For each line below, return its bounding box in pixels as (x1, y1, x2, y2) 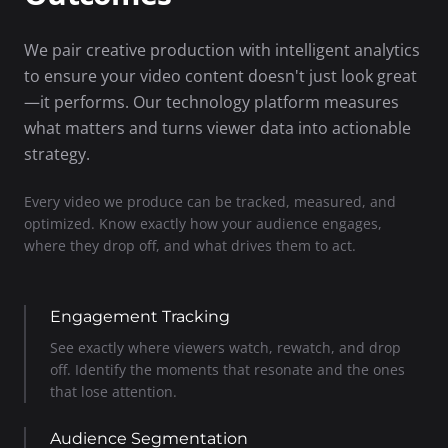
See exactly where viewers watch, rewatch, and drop (50, 337, 401, 357)
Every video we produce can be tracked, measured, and (24, 191, 396, 211)
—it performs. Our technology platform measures (24, 90, 399, 113)
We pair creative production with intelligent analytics (24, 38, 420, 61)
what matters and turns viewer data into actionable (24, 116, 411, 139)
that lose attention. (50, 381, 177, 401)
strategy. (24, 142, 90, 165)
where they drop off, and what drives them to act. (24, 235, 356, 255)
